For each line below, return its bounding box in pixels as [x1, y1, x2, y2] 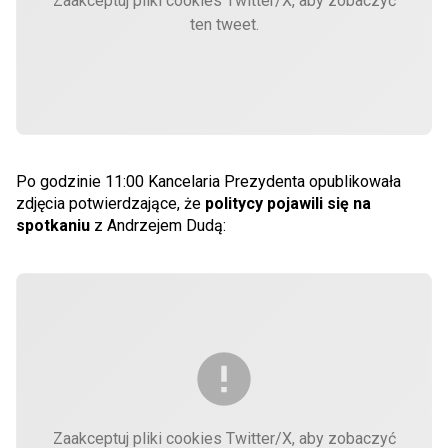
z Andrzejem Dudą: [90, 215, 226, 235]
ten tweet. [189, 14, 259, 34]
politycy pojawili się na [201, 193, 371, 213]
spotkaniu [16, 215, 90, 235]
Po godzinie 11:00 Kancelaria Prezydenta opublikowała [16, 171, 401, 191]
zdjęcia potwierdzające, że [16, 193, 201, 213]
